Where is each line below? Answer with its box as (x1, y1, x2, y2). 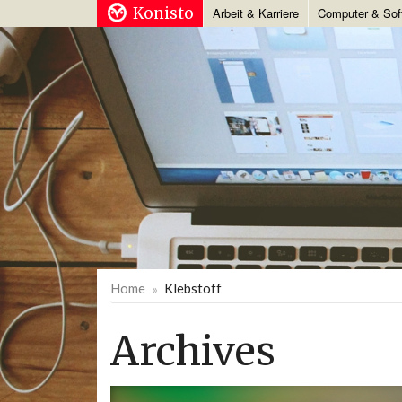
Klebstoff (164, 280, 222, 296)
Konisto (133, 4, 194, 23)
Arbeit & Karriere (213, 4, 299, 22)
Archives (110, 327, 275, 377)
